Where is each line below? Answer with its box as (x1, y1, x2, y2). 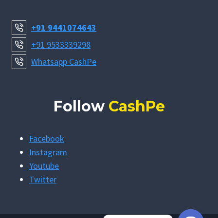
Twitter (29, 174, 56, 185)
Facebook (29, 133, 64, 145)
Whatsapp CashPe (31, 56, 96, 68)
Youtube (29, 160, 59, 172)
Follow (53, 97, 109, 116)
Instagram (29, 146, 67, 158)
